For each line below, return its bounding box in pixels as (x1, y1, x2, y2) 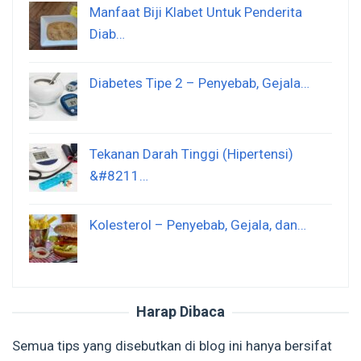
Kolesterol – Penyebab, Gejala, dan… (89, 217, 306, 234)
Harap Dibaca (136, 303, 225, 321)
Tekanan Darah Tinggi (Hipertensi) (89, 146, 293, 163)
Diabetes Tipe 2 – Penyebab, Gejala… (89, 75, 309, 92)
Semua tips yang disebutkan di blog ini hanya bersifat (12, 338, 332, 355)
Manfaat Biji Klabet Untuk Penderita (89, 4, 302, 21)
